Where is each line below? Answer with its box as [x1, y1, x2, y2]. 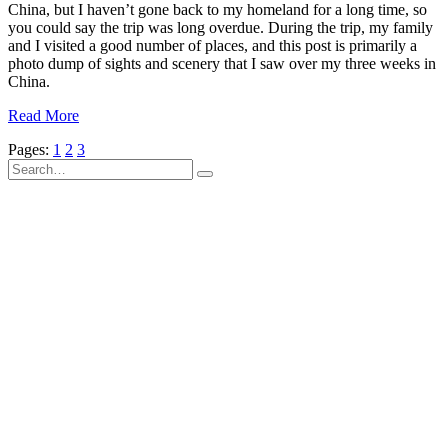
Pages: [8, 141, 53, 159]
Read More [8, 107, 79, 125]
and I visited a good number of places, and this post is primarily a [8, 37, 417, 55]
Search [7, 158, 50, 176]
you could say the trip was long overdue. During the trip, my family [8, 19, 433, 37]
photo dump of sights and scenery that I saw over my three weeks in [8, 55, 436, 73]
